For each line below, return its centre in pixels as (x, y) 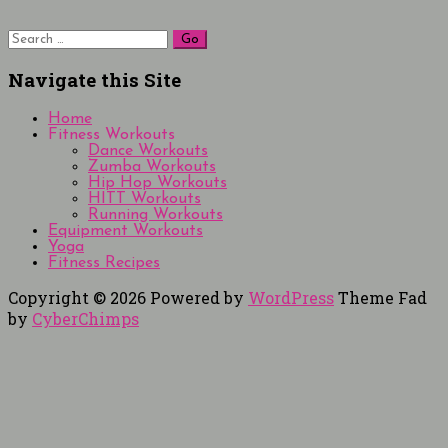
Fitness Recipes (104, 263)
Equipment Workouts (125, 231)
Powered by (199, 298)
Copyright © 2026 (79, 298)
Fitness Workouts (111, 135)
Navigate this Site (94, 80)
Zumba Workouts (152, 167)
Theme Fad (382, 298)
